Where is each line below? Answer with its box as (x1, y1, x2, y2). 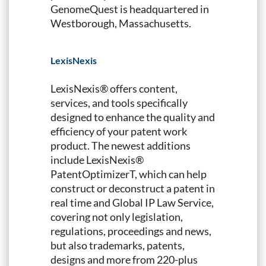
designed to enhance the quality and (50, 110, 215, 123)
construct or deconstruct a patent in (50, 181, 215, 195)
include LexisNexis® (50, 153, 144, 166)
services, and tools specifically (50, 96, 188, 109)
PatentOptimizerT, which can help (50, 167, 207, 180)
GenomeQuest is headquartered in (50, 2, 209, 15)
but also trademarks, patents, (50, 238, 185, 252)
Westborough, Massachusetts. (50, 16, 191, 30)
